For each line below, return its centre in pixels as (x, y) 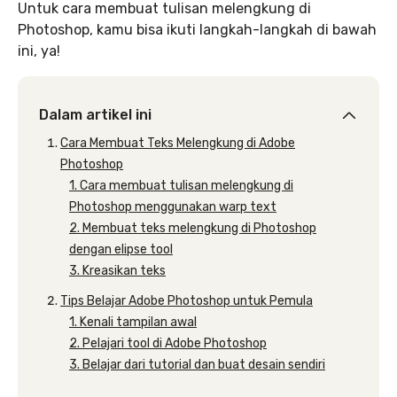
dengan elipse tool (121, 249)
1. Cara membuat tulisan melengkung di (181, 186)
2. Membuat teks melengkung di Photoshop (193, 228)
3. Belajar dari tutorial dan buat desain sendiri (197, 365)
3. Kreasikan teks (117, 271)
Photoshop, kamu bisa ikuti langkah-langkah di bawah (197, 30)
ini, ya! (39, 51)
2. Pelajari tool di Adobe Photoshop (168, 343)
